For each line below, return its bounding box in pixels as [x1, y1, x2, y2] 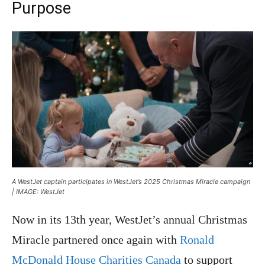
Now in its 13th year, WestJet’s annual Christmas [12, 212, 247, 226]
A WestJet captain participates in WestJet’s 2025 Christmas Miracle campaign [12, 177, 250, 186]
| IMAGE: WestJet [12, 187, 64, 196]
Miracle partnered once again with [12, 232, 180, 246]
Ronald [180, 232, 214, 246]
